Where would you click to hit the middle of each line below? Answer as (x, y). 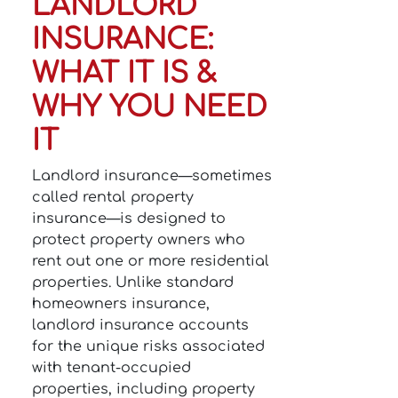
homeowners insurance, (121, 304)
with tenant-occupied (111, 368)
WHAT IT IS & (124, 73)
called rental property (113, 197)
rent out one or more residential (151, 261)
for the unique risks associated (148, 346)
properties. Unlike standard (133, 283)
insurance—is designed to (129, 219)
